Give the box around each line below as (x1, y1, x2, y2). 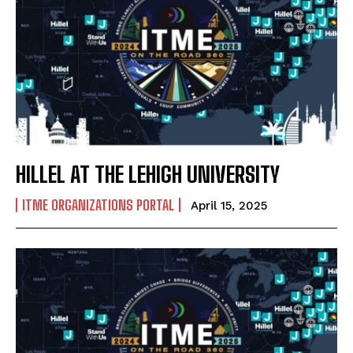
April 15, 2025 (191, 198, 267, 213)
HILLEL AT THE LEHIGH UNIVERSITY (16, 160, 280, 188)
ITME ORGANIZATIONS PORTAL (22, 195, 174, 214)
